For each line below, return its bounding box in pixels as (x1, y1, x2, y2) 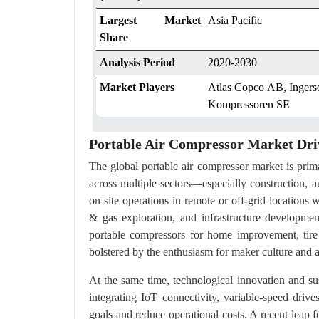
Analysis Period (100, 56, 175, 68)
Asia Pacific (208, 14, 262, 26)
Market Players (100, 80, 174, 93)
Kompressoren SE (208, 98, 290, 110)
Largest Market (100, 14, 201, 26)
